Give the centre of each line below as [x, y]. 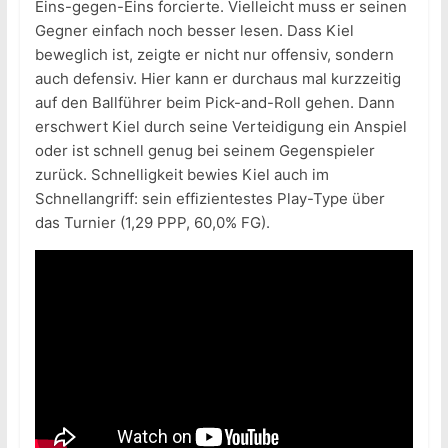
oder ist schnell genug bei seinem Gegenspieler [204, 151]
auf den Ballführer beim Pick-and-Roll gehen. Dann [214, 103]
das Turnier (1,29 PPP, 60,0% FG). [152, 223]
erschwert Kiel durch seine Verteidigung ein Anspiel [220, 127]
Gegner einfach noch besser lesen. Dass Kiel [194, 31]
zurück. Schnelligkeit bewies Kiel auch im [181, 175]
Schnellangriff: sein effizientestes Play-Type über [209, 199]
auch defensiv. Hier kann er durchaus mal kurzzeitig [217, 79]
